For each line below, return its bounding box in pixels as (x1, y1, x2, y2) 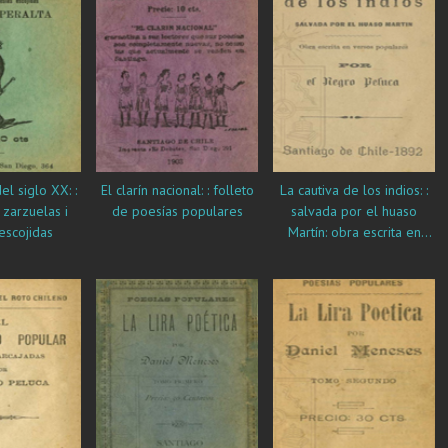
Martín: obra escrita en (287, 223, 421, 242)
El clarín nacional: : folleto (100, 181, 116, 200)
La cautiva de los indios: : (280, 181, 298, 200)
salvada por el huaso (291, 202, 417, 221)
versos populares (301, 244, 407, 263)
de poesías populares (111, 202, 243, 221)
